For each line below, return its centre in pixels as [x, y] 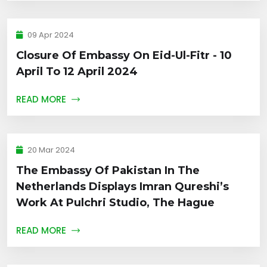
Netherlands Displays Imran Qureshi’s [122, 186]
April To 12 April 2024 [77, 71]
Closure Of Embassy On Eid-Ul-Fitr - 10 [124, 55]
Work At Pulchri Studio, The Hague [115, 202]
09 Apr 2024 [50, 35]
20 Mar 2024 [50, 150]
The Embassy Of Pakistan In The [108, 170]
